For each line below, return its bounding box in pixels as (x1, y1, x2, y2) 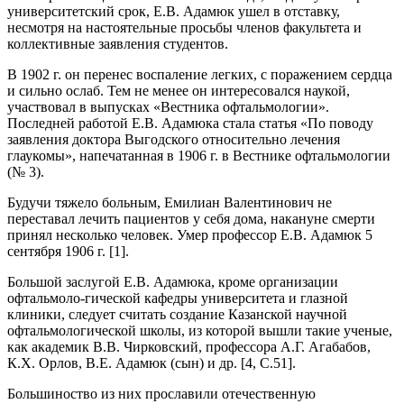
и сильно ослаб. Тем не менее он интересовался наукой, (7, 83, 350, 98)
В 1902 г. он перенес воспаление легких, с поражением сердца (7, 67, 392, 82)
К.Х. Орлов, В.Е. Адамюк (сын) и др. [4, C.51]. (7, 355, 296, 371)
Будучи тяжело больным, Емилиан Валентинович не (7, 195, 332, 210)
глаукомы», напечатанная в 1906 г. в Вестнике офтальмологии (7, 148, 390, 163)
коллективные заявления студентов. (7, 36, 228, 51)
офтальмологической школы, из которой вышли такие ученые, (7, 323, 392, 338)
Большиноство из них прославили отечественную (7, 386, 316, 401)
